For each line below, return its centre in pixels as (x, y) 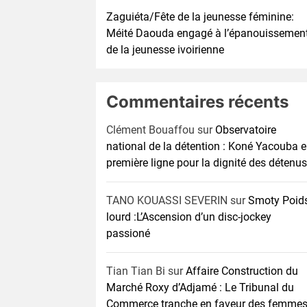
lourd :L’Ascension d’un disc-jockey (189, 217)
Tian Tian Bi (136, 271)
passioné (128, 233)
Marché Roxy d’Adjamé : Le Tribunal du (200, 287)
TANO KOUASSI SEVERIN (167, 200)
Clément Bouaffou (150, 130)
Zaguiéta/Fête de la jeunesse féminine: (200, 17)
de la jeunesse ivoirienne (165, 50)
